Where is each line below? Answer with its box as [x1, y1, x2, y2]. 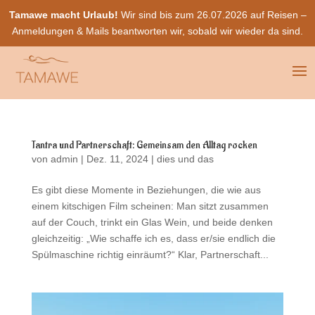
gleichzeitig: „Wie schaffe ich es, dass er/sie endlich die [31, 233, 276, 244]
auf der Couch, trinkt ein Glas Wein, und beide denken [31, 217, 273, 228]
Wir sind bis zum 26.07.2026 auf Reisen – [117, 9, 307, 20]
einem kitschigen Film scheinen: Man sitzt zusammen [31, 200, 269, 212]
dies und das [156, 153, 214, 165]
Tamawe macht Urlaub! [8, 9, 118, 20]
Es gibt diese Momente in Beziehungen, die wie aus [31, 184, 261, 195]
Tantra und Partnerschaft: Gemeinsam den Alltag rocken [31, 139, 257, 152]
